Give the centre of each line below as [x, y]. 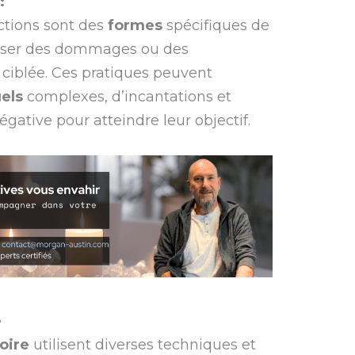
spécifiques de [216, 25]
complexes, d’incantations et [128, 96]
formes [136, 25]
